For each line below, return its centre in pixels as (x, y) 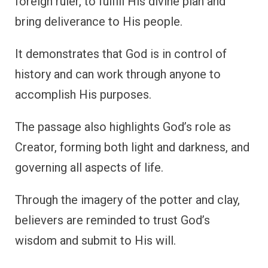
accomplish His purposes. (83, 94)
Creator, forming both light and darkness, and (132, 147)
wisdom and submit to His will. (95, 240)
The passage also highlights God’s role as (123, 127)
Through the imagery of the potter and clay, (127, 200)
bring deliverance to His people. (99, 21)
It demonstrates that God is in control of (121, 54)
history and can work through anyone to (118, 74)
